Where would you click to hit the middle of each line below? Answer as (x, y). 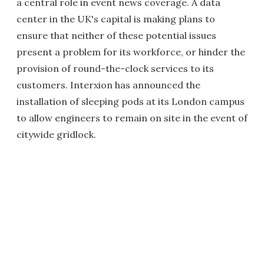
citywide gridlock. (56, 134)
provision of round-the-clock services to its (115, 68)
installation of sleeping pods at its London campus (131, 101)
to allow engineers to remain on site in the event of (132, 118)
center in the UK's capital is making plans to (116, 19)
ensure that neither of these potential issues (116, 35)
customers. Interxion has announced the (108, 85)
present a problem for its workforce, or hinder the (131, 52)
